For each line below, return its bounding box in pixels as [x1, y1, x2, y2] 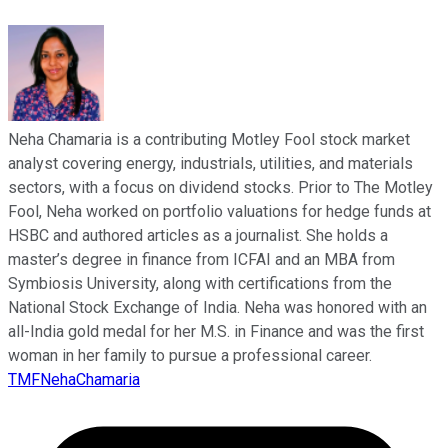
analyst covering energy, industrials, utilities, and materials [8, 153, 413, 173]
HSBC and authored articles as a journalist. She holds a [8, 225, 388, 245]
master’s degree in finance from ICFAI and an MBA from [8, 249, 395, 269]
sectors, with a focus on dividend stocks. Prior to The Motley [8, 177, 433, 197]
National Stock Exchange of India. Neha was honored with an [8, 297, 427, 317]
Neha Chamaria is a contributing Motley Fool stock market [8, 129, 410, 149]
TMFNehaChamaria [8, 369, 140, 389]
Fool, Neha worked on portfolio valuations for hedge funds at [8, 201, 431, 221]
